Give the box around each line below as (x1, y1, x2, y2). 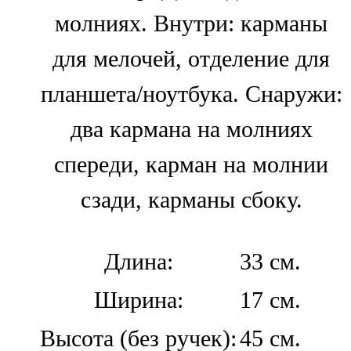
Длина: (103, 248, 173, 275)
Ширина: (93, 286, 183, 313)
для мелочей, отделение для (52, 45, 330, 73)
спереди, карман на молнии (54, 151, 328, 179)
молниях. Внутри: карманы (55, 10, 327, 38)
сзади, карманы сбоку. (80, 186, 302, 214)
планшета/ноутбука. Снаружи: (40, 81, 342, 108)
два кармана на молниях (70, 116, 313, 143)
